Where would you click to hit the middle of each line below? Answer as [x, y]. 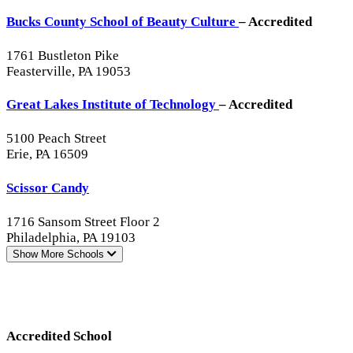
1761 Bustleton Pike [63, 55]
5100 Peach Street [56, 139]
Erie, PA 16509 [47, 154]
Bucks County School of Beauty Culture [123, 21]
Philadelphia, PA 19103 [71, 237]
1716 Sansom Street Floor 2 [83, 221]
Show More [38, 254]
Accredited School [59, 336]
